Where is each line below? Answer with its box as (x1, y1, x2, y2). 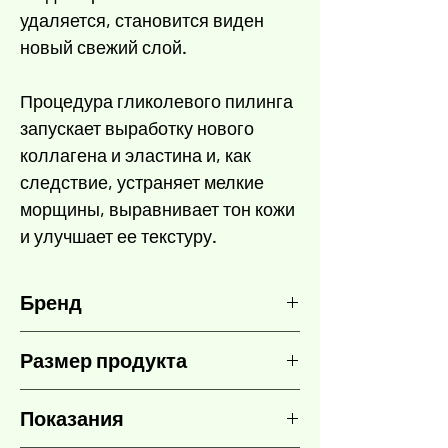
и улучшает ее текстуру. (20, 225, 217, 248)
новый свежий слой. (20, 36, 187, 59)
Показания (20, 406, 124, 431)
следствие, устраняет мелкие (20, 171, 264, 194)
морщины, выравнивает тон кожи (20, 198, 295, 221)
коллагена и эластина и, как (20, 144, 251, 167)
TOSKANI (20, 333, 82, 353)
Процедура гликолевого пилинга (20, 90, 293, 113)
